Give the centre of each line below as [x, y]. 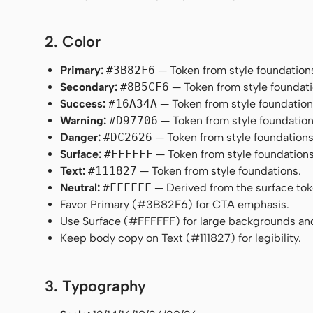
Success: [83, 104]
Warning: [83, 121]
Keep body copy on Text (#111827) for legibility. [181, 238]
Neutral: [80, 188]
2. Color [73, 42]
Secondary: [89, 87]
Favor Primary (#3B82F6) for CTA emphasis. [175, 205]
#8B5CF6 [145, 87]
